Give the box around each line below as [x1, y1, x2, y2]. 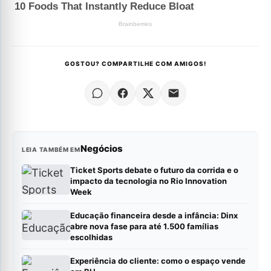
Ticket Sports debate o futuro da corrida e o [70, 165, 238, 175]
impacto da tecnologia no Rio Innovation [70, 175, 227, 186]
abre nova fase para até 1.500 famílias [70, 221, 218, 231]
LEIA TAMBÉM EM [22, 145, 80, 153]
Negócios [80, 142, 123, 154]
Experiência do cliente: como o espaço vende [70, 255, 246, 266]
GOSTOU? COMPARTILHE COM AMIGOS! [65, 59, 206, 67]
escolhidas [70, 232, 113, 242]
